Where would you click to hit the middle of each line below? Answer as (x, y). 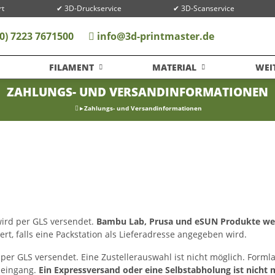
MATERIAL (175, 67)
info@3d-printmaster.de (156, 36)
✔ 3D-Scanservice (204, 8)
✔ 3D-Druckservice (89, 8)
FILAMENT (71, 67)
